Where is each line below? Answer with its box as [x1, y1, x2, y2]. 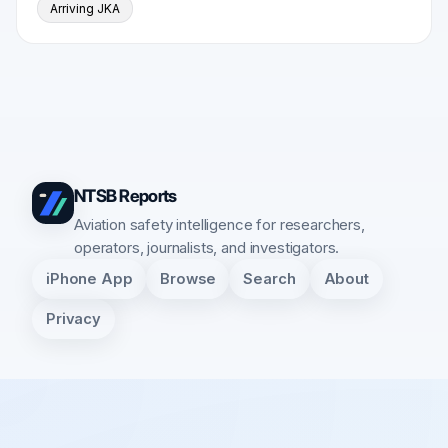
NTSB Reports [74, 185, 177, 206]
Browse [160, 269, 216, 288]
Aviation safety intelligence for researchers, [74, 215, 365, 234]
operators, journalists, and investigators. [74, 238, 340, 257]
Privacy [46, 309, 101, 328]
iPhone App [46, 269, 133, 288]
